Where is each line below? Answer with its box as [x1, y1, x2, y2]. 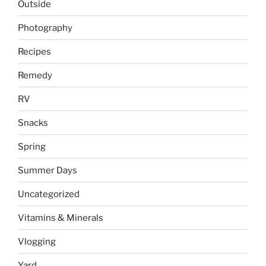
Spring [18, 141, 46, 152]
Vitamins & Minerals [18, 212, 103, 223]
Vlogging [18, 236, 56, 247]
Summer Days [18, 164, 77, 176]
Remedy [18, 69, 52, 81]
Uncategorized [18, 188, 80, 199]
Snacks [18, 117, 48, 128]
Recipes [18, 46, 51, 57]
